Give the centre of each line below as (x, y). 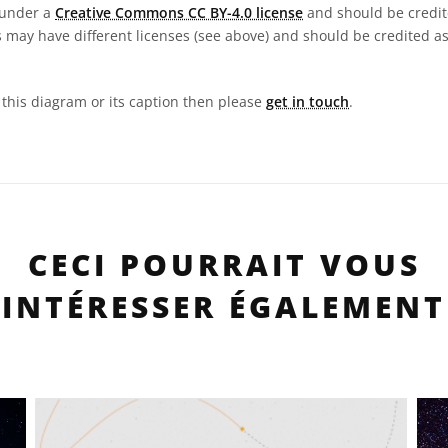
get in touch (307, 101)
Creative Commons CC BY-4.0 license (179, 12)
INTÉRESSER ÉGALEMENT (224, 306)
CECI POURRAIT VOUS (224, 264)
